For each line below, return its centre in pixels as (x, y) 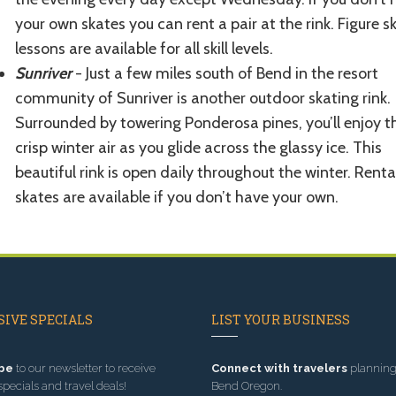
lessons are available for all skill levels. (144, 48)
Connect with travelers (279, 368)
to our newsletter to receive (84, 368)
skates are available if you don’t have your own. (178, 197)
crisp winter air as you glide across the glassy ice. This (198, 147)
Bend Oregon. (247, 385)
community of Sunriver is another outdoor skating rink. (202, 98)
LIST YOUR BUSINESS (281, 319)
